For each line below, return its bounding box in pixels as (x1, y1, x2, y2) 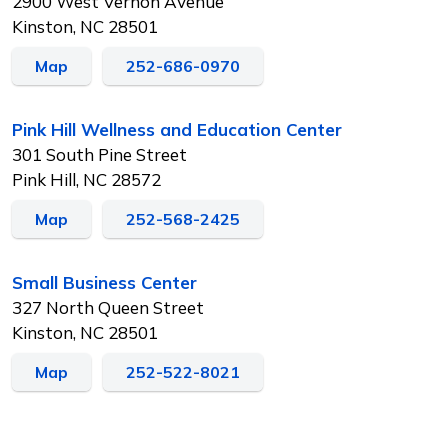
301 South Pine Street (12, 143, 187, 165)
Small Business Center (12, 271, 197, 293)
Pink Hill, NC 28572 (12, 168, 161, 190)
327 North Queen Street (12, 296, 204, 318)
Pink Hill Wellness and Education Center (12, 118, 342, 140)
